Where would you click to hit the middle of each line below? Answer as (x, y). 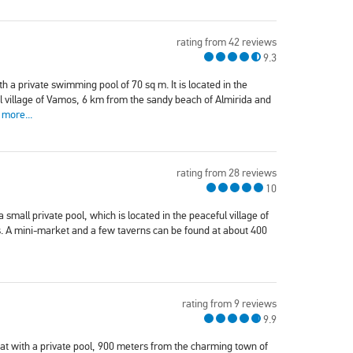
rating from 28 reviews (227, 173)
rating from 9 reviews (229, 304)
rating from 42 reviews (227, 43)
